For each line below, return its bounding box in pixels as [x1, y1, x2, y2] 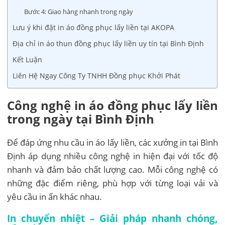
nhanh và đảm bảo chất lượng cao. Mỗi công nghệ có [7, 163, 218, 175]
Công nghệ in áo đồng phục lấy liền [7, 96, 218, 114]
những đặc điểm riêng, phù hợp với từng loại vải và [7, 177, 218, 189]
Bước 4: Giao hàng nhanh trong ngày [24, 7, 134, 16]
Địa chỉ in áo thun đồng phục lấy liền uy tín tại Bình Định [13, 38, 204, 48]
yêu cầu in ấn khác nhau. [7, 190, 102, 202]
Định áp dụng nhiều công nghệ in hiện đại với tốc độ [7, 150, 218, 162]
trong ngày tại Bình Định [7, 110, 155, 127]
